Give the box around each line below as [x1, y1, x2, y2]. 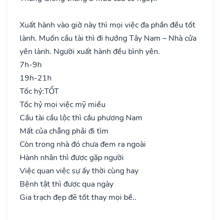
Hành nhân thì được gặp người [20, 152, 124, 163]
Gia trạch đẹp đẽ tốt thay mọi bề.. [20, 192, 137, 203]
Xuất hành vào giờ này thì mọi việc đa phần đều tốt [20, 19, 195, 30]
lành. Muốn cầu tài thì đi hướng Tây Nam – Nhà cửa [20, 32, 196, 44]
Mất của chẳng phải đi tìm [20, 125, 109, 137]
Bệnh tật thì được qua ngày [20, 178, 113, 190]
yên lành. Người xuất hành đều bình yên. [20, 46, 160, 57]
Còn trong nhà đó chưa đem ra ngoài [20, 138, 146, 150]
